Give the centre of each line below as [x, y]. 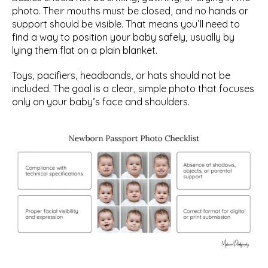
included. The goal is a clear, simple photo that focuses [133, 89]
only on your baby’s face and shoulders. [101, 102]
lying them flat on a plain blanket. [85, 50]
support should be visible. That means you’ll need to [126, 24]
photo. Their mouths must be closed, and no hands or [130, 11]
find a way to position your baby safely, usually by [123, 37]
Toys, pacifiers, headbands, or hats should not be [121, 75]
